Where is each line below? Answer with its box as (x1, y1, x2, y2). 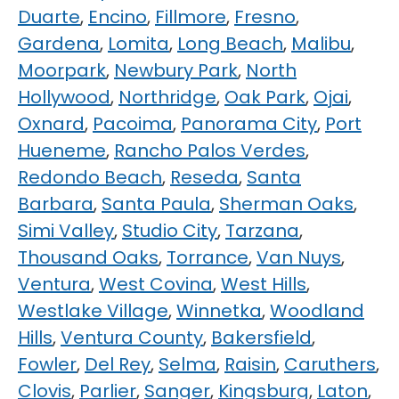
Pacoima (93, 111, 173, 136)
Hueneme (18, 138, 106, 163)
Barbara (18, 191, 94, 216)
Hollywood (18, 85, 110, 110)
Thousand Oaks (18, 245, 159, 270)
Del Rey (85, 352, 151, 377)
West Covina (99, 272, 213, 297)
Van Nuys (256, 245, 341, 270)
